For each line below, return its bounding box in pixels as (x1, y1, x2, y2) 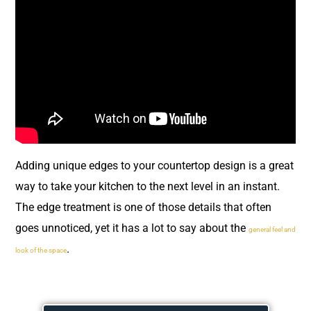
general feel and (249, 225, 296, 233)
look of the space (15, 246, 67, 254)
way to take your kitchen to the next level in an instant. (15, 179, 280, 193)
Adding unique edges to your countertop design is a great (15, 158, 294, 172)
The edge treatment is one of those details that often (15, 200, 271, 214)
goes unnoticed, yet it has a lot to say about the (15, 221, 249, 235)
